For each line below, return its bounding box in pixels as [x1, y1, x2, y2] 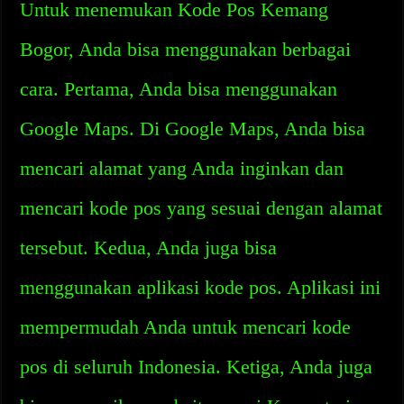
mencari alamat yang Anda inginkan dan [20, 157, 344, 179]
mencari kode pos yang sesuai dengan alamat [20, 197, 383, 219]
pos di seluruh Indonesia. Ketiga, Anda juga [20, 355, 373, 378]
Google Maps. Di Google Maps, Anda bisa [20, 117, 366, 140]
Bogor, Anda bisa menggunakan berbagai [20, 38, 352, 60]
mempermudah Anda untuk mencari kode [20, 316, 352, 338]
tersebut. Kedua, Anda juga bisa [20, 236, 278, 259]
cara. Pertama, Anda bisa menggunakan [20, 78, 338, 100]
